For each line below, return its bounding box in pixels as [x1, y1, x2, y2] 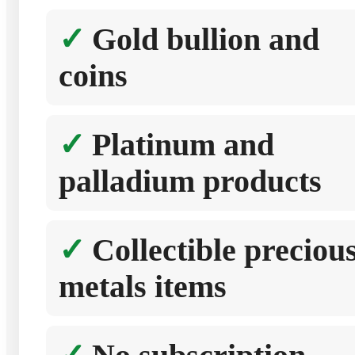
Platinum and [92, 128, 274, 162]
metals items [59, 269, 227, 304]
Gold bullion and [92, 22, 319, 57]
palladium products [59, 164, 322, 199]
